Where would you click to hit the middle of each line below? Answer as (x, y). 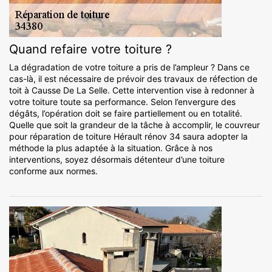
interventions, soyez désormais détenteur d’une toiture (117, 160)
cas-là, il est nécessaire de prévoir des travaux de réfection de (133, 79)
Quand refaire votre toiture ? (90, 49)
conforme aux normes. (53, 171)
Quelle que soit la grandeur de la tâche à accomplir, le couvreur (134, 125)
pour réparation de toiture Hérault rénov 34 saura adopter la (128, 137)
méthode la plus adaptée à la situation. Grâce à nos (111, 148)
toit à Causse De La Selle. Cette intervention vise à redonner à (132, 90)
